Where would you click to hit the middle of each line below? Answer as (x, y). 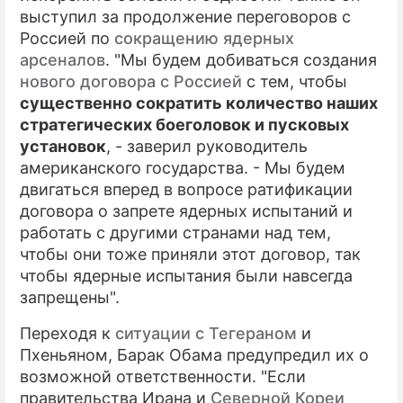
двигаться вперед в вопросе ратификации (186, 189)
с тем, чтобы (295, 81)
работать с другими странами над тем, (175, 233)
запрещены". (70, 297)
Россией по (67, 38)
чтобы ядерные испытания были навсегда (186, 276)
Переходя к (67, 333)
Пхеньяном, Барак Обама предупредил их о (194, 355)
